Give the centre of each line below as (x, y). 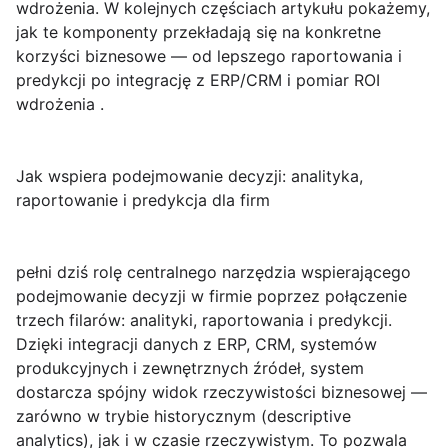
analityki (161, 320)
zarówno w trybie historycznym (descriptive (183, 416)
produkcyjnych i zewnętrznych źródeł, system (190, 368)
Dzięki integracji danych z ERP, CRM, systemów (196, 344)
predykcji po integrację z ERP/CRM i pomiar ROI (198, 80)
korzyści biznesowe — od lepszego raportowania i (209, 56)
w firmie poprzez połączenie (296, 296)
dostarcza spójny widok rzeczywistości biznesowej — (221, 392)
